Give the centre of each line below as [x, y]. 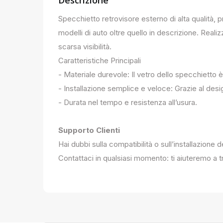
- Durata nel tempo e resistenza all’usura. [128, 103]
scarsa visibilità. [85, 47]
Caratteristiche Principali [100, 61]
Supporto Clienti [89, 130]
